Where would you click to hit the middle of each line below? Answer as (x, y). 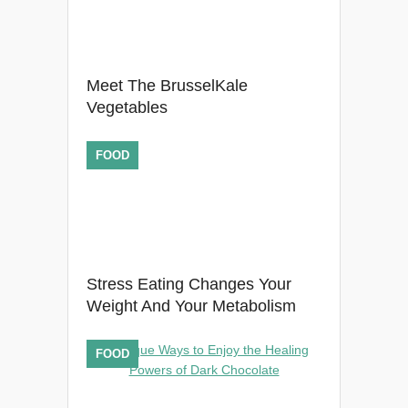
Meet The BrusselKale (167, 86)
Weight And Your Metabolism (191, 306)
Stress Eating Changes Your (189, 284)
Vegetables (127, 107)
